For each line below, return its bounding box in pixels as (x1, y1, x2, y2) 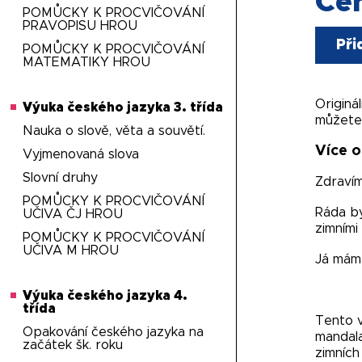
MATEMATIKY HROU (23, 56, 151, 69)
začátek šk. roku (23, 339, 124, 351)
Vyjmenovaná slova (23, 148, 140, 161)
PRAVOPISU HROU (23, 19, 138, 32)
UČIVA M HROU (23, 244, 120, 257)
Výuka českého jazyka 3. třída (23, 101, 224, 114)
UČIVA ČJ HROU (23, 208, 124, 221)
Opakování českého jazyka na (23, 326, 204, 339)
